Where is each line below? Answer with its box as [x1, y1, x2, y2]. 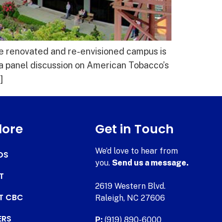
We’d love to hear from [95, 146, 178, 156]
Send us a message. [112, 158, 189, 167]
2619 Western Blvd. [95, 181, 166, 191]
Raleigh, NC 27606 [95, 193, 166, 203]
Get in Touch [95, 120, 174, 138]
